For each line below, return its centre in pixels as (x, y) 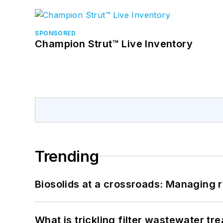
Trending (67, 156)
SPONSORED (56, 33)
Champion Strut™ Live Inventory (114, 44)
